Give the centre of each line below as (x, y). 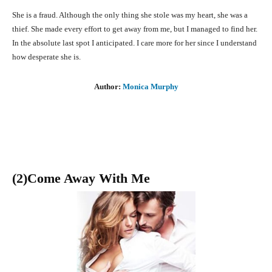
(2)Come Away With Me (81, 178)
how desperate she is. (46, 57)
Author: (107, 87)
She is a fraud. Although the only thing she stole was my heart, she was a (130, 15)
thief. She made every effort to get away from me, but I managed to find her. (135, 29)
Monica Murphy (149, 87)
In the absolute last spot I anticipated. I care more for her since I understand (134, 43)
